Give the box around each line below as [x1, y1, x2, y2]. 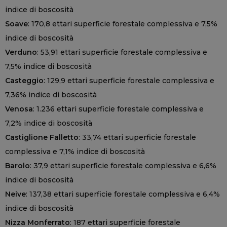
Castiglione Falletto [5, 133, 79, 142]
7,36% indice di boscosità [5, 90, 97, 100]
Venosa [5, 104, 33, 114]
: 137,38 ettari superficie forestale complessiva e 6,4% [26, 190, 220, 199]
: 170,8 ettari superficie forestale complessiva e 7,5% [28, 19, 217, 29]
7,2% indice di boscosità [5, 119, 92, 128]
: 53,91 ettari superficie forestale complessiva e [37, 48, 207, 57]
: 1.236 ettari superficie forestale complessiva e [33, 104, 204, 114]
